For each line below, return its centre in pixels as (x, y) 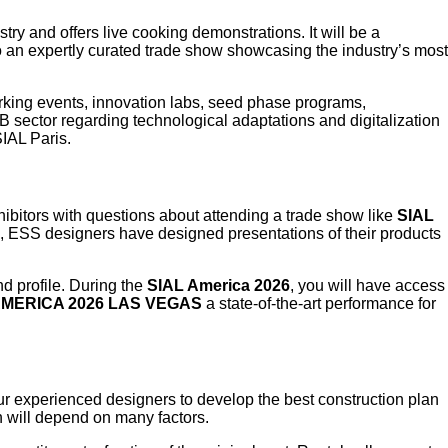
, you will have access (367, 286)
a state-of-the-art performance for (319, 304)
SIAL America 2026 (218, 286)
